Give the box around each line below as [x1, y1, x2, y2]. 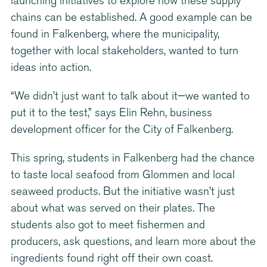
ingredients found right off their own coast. [11, 253, 213, 265]
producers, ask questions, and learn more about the [11, 236, 256, 248]
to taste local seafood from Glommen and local [11, 169, 235, 181]
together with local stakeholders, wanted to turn [11, 45, 238, 57]
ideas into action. [11, 62, 91, 74]
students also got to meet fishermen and [11, 219, 205, 231]
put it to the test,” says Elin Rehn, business [11, 107, 212, 119]
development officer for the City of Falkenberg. [11, 124, 233, 136]
